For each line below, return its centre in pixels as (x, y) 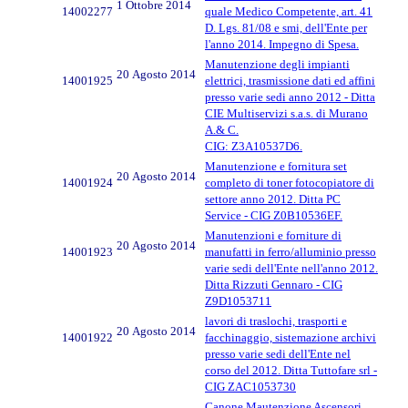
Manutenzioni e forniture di (273, 235)
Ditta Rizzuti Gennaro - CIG (274, 284)
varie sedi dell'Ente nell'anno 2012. (291, 268)
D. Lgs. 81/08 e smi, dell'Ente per (286, 27)
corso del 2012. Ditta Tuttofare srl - (291, 370)
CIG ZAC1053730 (250, 386)
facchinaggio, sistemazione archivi (291, 337)
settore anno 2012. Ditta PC (273, 199)
